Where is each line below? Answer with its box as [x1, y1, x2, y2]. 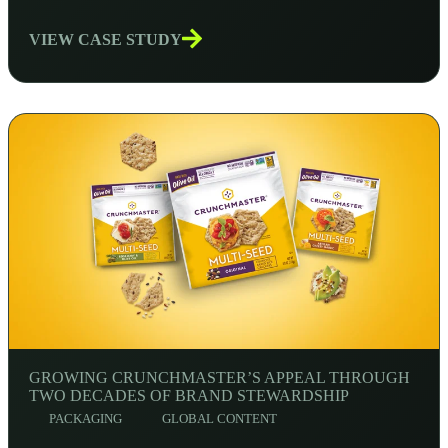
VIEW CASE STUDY [29, 31, 182, 49]
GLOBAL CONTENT [162, 411, 277, 427]
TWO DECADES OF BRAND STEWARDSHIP [29, 387, 349, 405]
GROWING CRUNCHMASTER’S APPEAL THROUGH [29, 369, 410, 387]
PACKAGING [49, 411, 122, 427]
